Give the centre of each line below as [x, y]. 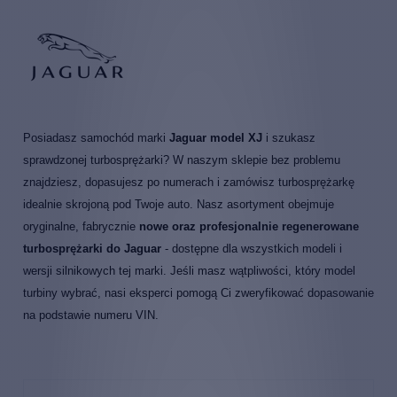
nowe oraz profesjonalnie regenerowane [249, 226]
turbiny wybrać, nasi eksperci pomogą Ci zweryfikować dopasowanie [198, 293]
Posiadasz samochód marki [96, 138]
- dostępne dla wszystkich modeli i [252, 249]
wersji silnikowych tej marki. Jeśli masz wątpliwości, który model [189, 271]
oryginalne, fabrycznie [81, 226]
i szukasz [291, 138]
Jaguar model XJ [218, 138]
